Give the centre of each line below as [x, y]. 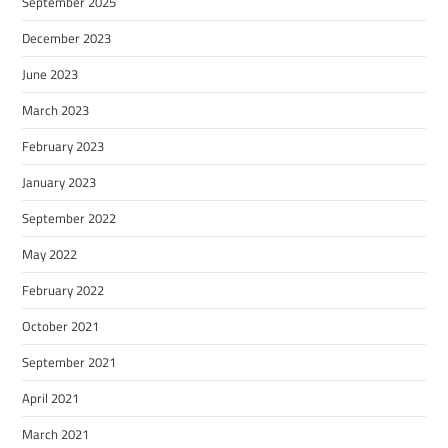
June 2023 [50, 73]
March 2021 [56, 433]
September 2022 [69, 217]
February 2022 [63, 289]
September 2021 [69, 361]
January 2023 [59, 181]
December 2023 [67, 37]
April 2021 [51, 397]
